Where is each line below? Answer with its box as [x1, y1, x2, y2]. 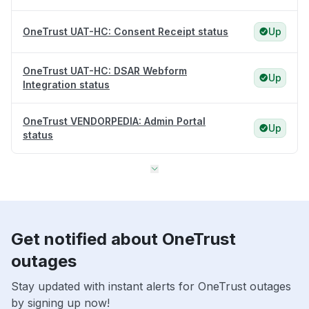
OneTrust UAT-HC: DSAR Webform [23, 65, 187, 77]
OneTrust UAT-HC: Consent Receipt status [23, 26, 228, 38]
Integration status [23, 79, 110, 91]
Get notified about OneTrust [11, 229, 236, 250]
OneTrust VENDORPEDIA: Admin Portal [23, 115, 206, 128]
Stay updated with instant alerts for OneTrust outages [11, 279, 291, 294]
